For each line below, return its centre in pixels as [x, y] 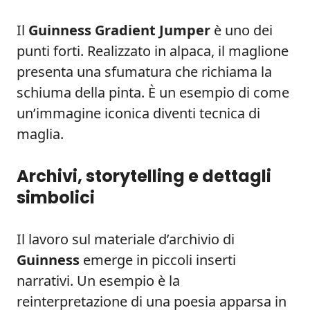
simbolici [56, 198]
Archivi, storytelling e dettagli [144, 176]
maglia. [40, 134]
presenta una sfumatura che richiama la [144, 72]
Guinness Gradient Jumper [119, 30]
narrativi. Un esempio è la [98, 281]
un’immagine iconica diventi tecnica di [138, 113]
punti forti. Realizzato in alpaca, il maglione [153, 51]
